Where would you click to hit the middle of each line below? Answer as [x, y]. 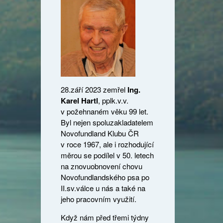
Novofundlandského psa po [105, 177]
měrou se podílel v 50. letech [108, 155]
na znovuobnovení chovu [102, 166]
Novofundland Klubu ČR [100, 133]
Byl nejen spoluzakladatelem [107, 122]
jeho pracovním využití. [99, 199]
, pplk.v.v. [113, 101]
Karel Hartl [80, 101]
